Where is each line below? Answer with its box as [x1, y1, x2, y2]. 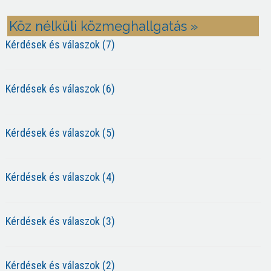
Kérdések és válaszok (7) [5, 38, 115, 51]
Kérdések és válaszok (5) [5, 126, 115, 139]
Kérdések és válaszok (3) [5, 215, 115, 227]
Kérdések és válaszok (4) [5, 171, 115, 183]
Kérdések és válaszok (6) [5, 82, 115, 95]
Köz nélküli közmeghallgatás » [8, 18, 198, 34]
